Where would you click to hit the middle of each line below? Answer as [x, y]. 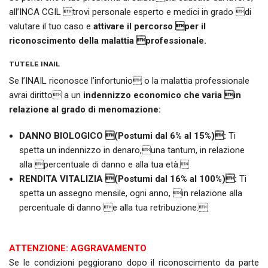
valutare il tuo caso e [51, 27]
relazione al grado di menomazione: [85, 109]
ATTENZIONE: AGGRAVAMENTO [78, 248]
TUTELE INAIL [34, 64]
